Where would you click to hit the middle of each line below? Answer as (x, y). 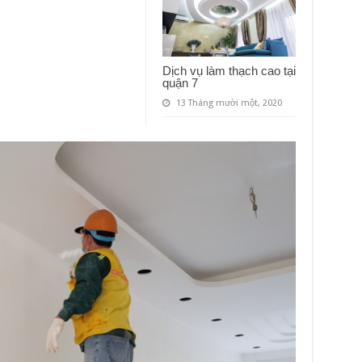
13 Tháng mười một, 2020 (229, 103)
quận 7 (180, 83)
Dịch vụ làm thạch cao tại (229, 71)
